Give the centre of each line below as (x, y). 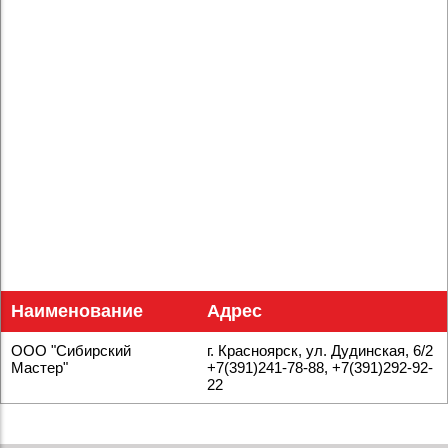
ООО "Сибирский (71, 350)
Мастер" (39, 367)
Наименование (77, 311)
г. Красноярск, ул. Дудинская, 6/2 (320, 350)
